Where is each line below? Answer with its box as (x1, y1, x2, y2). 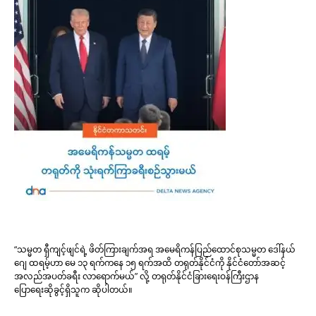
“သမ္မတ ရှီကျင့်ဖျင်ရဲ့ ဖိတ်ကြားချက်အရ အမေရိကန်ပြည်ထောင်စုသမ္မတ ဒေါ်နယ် (14, 243, 296, 255)
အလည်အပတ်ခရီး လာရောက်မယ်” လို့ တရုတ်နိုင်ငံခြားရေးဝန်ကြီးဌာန (14, 269, 259, 282)
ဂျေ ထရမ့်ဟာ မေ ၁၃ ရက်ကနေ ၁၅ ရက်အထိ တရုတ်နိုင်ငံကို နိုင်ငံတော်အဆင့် (14, 256, 286, 269)
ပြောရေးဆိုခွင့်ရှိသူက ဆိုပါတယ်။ (14, 283, 133, 296)
